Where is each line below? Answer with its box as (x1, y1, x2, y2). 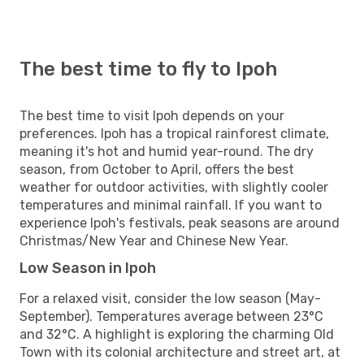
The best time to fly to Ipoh (19, 57, 277, 80)
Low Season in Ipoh (19, 258, 156, 277)
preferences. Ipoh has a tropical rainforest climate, (19, 125, 329, 141)
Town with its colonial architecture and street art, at (19, 344, 340, 360)
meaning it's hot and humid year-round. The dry (19, 143, 314, 159)
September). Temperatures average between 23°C (19, 308, 323, 324)
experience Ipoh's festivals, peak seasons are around (19, 214, 340, 231)
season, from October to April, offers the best (19, 161, 294, 177)
